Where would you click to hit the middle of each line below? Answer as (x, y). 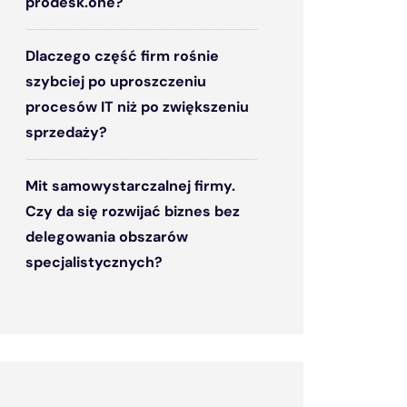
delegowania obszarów (107, 237)
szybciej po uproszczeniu (116, 81)
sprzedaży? (66, 132)
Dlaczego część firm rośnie (122, 56)
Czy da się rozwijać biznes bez (133, 211)
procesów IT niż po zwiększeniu (137, 107)
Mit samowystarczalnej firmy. (130, 186)
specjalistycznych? (94, 262)
